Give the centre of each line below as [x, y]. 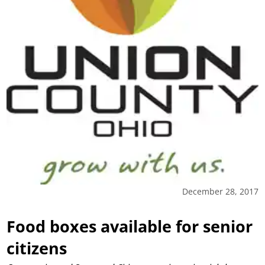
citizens [37, 248]
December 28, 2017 [220, 191]
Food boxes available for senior [130, 226]
